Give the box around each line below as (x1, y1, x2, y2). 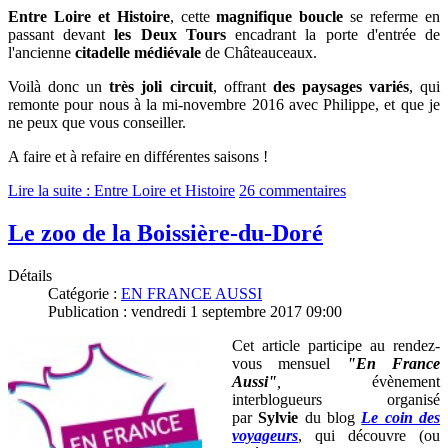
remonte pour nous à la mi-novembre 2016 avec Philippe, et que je (8, 96, 440, 114)
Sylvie (258, 409, 299, 427)
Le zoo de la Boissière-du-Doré (8, 220, 323, 247)
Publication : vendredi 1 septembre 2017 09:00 (48, 303, 342, 321)
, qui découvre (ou (298, 427, 440, 445)
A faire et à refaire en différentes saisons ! (8, 148, 268, 166)
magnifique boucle (216, 8, 344, 26)
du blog (298, 409, 362, 427)
